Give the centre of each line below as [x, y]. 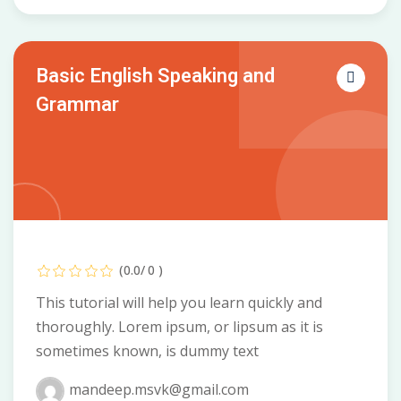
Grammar [77, 105]
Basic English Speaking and [155, 77]
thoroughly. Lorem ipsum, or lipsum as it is [179, 327]
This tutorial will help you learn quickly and [179, 303]
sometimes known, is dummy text [147, 351]
